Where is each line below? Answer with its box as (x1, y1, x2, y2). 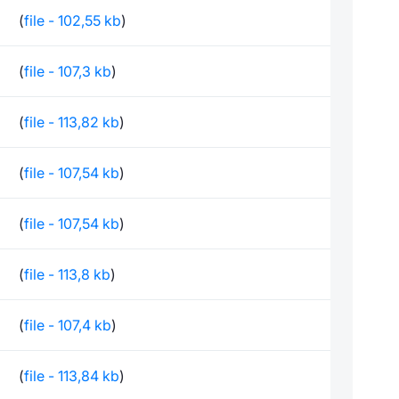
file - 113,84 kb (24, 367, 119, 385)
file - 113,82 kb (24, 113, 119, 131)
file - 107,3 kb (24, 62, 111, 80)
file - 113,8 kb (24, 265, 110, 283)
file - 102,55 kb (24, 12, 121, 29)
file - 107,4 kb (24, 316, 111, 334)
